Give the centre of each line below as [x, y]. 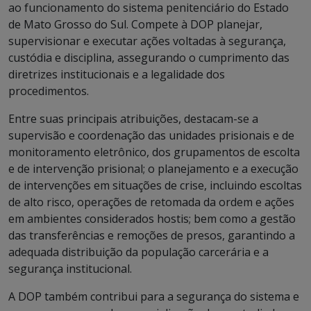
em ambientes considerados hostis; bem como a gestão [152, 219]
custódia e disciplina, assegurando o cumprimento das [149, 58]
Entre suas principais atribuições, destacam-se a [133, 119]
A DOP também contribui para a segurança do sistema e [154, 296]
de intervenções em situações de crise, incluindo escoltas [155, 185]
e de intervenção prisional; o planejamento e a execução [153, 169]
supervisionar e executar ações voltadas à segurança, [147, 41]
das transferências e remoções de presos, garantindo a [152, 235]
